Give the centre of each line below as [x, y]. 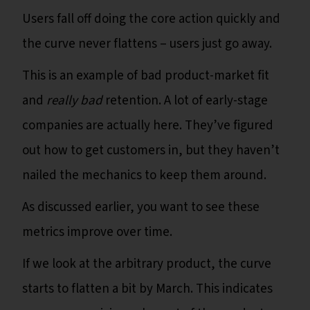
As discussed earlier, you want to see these [141, 208]
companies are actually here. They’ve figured [148, 126]
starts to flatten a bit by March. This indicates [147, 289]
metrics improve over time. [99, 232]
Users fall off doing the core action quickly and [151, 19]
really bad [74, 101]
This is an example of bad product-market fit [146, 76]
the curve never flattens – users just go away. [148, 44]
